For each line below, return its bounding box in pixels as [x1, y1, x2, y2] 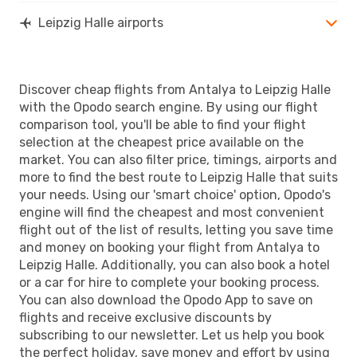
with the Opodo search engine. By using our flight [19, 99, 318, 115]
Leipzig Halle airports [38, 14, 163, 30]
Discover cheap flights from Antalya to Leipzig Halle [19, 81, 331, 97]
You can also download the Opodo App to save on [19, 292, 313, 308]
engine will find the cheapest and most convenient [19, 204, 324, 220]
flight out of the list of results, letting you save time [19, 222, 333, 237]
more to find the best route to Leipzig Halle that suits [19, 169, 338, 185]
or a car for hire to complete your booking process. [19, 274, 320, 290]
